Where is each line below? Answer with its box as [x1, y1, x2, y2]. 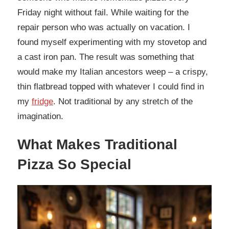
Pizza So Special [17, 156, 131, 173]
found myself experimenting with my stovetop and [17, 37, 207, 48]
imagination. [17, 111, 63, 122]
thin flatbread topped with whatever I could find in [17, 82, 204, 92]
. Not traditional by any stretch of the [53, 97, 193, 107]
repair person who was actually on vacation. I [17, 22, 190, 33]
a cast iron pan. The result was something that [17, 52, 194, 62]
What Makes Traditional [17, 136, 177, 153]
